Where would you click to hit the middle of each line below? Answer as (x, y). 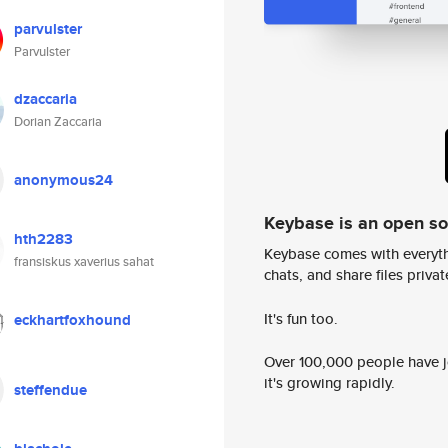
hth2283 (43, 239)
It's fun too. (301, 318)
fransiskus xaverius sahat (84, 261)
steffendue (50, 390)
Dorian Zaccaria (58, 121)
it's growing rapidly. (329, 383)
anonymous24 (63, 180)
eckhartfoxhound (72, 320)
